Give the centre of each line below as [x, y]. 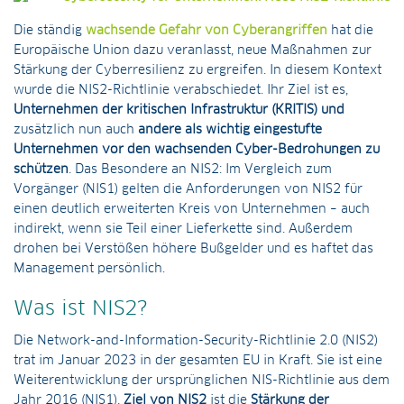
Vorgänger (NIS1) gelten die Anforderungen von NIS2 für [188, 189]
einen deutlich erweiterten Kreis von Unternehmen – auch [192, 209]
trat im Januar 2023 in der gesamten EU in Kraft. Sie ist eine [198, 361]
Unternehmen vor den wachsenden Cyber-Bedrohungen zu [197, 150]
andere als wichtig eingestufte [230, 130]
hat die [350, 31]
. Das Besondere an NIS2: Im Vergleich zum [200, 170]
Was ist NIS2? [80, 309]
